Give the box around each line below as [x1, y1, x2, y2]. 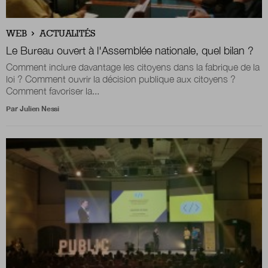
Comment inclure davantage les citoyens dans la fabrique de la [6, 61, 260, 72]
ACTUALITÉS [39, 27, 96, 39]
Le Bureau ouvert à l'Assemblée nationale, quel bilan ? [6, 44, 254, 57]
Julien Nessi [20, 103, 60, 113]
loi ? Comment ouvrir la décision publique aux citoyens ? [6, 73, 236, 84]
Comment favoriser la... [6, 85, 99, 96]
